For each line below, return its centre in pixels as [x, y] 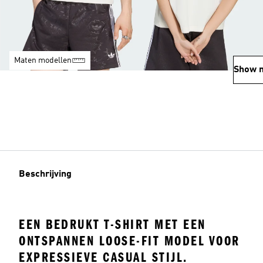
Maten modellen [43, 60]
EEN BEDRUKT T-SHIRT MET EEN [112, 225]
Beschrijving [45, 174]
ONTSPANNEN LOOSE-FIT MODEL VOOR [129, 241]
